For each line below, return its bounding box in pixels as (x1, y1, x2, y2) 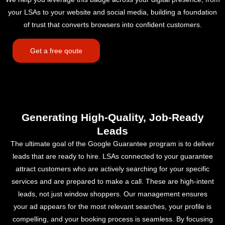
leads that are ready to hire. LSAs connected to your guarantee (12, 152, 213, 161)
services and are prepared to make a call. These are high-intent (11, 177, 214, 186)
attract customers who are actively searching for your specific (16, 165, 209, 173)
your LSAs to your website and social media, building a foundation (8, 8, 217, 17)
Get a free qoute (30, 47, 82, 55)
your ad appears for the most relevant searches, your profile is (14, 202, 211, 211)
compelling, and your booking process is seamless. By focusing (12, 215, 213, 223)
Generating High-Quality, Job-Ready (21, 111, 204, 124)
